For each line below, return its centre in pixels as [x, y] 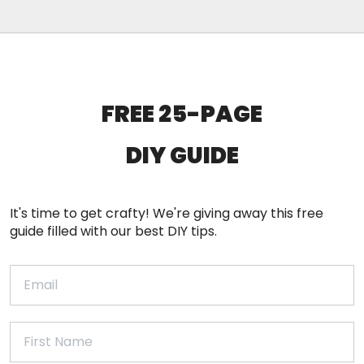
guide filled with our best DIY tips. [113, 231]
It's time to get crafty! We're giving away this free [167, 213]
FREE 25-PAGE [182, 114]
